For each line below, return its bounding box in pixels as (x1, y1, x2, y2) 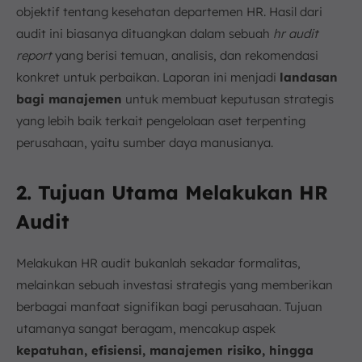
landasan (280, 69, 338, 85)
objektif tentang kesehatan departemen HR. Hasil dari (16, 4, 322, 19)
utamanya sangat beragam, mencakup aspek (16, 321, 276, 336)
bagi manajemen (16, 91, 122, 107)
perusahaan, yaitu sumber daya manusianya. (16, 135, 273, 150)
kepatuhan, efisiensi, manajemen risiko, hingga (16, 343, 314, 358)
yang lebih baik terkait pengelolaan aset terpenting (16, 113, 305, 128)
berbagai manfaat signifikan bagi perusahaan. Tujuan (16, 299, 322, 314)
